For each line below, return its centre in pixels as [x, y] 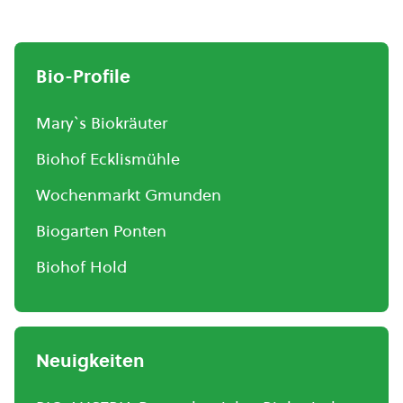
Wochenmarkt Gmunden [129, 195]
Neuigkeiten [90, 361]
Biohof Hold [81, 267]
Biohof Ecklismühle [108, 159]
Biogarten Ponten [101, 231]
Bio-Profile [83, 76]
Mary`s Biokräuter [102, 123]
